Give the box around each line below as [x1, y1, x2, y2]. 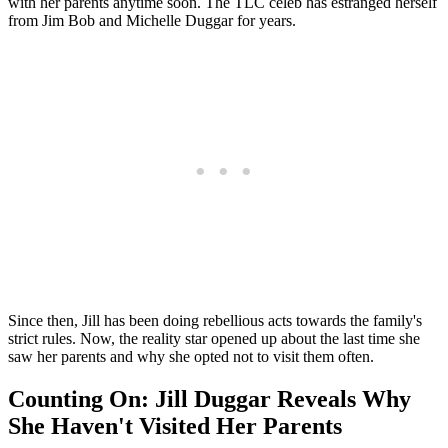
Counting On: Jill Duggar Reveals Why [8, 385, 411, 412]
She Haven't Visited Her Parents [8, 412, 342, 439]
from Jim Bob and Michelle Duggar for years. [8, 11, 296, 29]
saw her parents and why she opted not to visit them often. [8, 347, 374, 365]
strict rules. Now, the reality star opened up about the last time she [8, 329, 420, 347]
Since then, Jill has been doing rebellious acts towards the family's [8, 311, 422, 329]
